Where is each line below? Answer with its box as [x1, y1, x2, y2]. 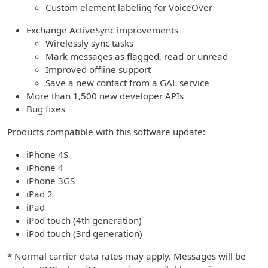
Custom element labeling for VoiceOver [45, 1, 212, 13]
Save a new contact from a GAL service [45, 77, 209, 89]
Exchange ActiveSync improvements [26, 24, 178, 36]
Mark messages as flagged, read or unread [45, 50, 228, 62]
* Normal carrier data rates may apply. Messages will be [7, 250, 246, 262]
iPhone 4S [26, 148, 68, 160]
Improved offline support [45, 63, 151, 75]
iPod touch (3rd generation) [26, 227, 142, 239]
